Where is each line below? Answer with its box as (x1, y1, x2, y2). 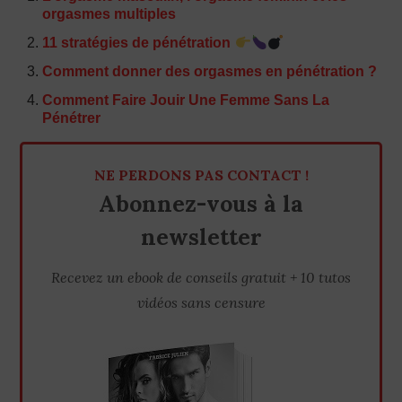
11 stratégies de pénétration (42, 35, 235, 50)
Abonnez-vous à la (99, 189, 303, 218)
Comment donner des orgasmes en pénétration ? (42, 64, 378, 79)
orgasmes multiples (42, 6, 177, 22)
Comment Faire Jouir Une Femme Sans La (42, 92, 330, 108)
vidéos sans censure (136, 293, 266, 311)
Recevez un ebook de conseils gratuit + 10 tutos (51, 268, 351, 286)
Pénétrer (42, 110, 101, 126)
